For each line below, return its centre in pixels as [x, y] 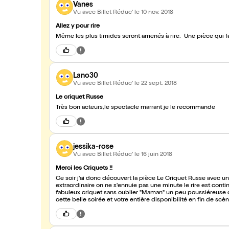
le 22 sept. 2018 [156, 84]
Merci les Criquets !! [84, 169]
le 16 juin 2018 [153, 155]
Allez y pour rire [78, 27]
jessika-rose [93, 147]
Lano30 [86, 76]
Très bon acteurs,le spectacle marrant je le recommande [135, 108]
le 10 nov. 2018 [154, 13]
